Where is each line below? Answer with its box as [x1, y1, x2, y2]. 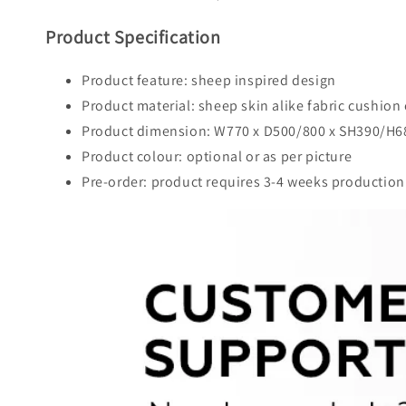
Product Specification [45, 24, 221, 49]
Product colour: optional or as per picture [82, 146, 353, 166]
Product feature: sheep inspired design [82, 70, 336, 90]
